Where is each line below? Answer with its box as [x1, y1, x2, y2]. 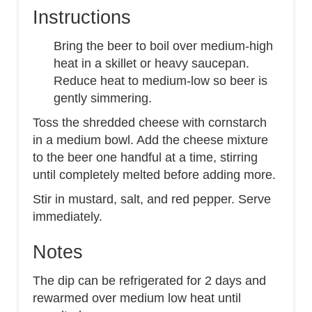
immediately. [33, 209, 102, 224]
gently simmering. [54, 91, 155, 105]
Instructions [33, 6, 131, 28]
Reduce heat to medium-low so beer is [54, 73, 267, 88]
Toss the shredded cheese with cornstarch [33, 115, 267, 130]
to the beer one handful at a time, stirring [33, 150, 258, 164]
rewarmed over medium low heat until [33, 290, 241, 305]
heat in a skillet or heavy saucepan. [54, 56, 249, 70]
